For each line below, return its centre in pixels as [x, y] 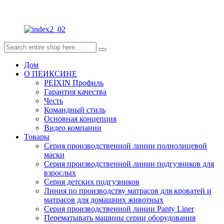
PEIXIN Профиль [74, 83]
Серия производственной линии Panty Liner [119, 209]
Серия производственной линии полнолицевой [125, 146]
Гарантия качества [75, 92]
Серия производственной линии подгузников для [129, 164]
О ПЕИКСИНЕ [50, 74]
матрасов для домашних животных [104, 200]
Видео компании [73, 128]
